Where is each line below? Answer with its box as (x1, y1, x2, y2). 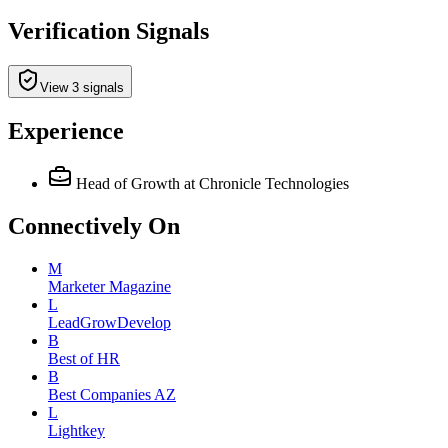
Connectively (8, 212, 142, 239)
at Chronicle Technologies (184, 174, 349, 192)
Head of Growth (76, 174, 180, 192)
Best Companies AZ (48, 385, 176, 403)
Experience (8, 117, 124, 144)
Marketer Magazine (48, 277, 171, 295)
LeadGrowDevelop (48, 313, 171, 331)
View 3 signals (40, 80, 124, 96)
